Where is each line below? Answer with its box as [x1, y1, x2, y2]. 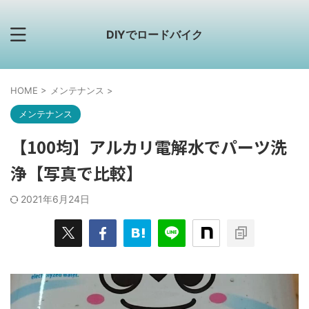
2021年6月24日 [21, 193, 90, 205]
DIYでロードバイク [106, 28, 203, 41]
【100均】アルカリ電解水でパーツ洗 [10, 134, 287, 159]
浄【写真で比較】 [10, 161, 143, 185]
